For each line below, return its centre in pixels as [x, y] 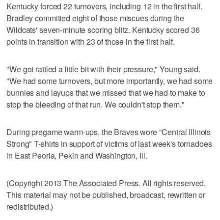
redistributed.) [30, 206]
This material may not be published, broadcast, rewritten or [106, 194]
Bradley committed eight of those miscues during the [96, 18]
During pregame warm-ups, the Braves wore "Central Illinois [109, 132]
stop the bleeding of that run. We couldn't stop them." [96, 104]
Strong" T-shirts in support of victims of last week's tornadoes [109, 143]
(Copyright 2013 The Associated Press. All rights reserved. [106, 183]
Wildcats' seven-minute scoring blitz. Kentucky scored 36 [103, 29]
